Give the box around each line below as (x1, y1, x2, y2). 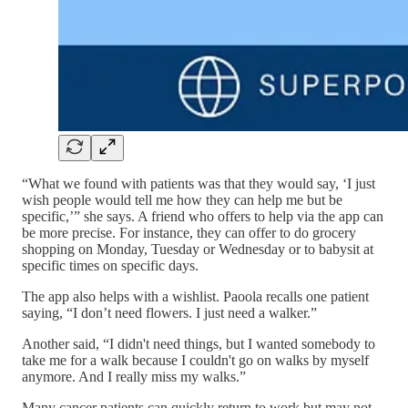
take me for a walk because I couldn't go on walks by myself (22, 352, 369, 369)
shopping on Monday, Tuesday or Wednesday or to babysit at (22, 241, 373, 258)
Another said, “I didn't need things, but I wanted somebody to (22, 336, 375, 352)
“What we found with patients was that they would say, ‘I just (22, 176, 375, 192)
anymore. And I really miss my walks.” (22, 369, 246, 385)
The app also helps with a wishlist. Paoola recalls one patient (22, 289, 369, 305)
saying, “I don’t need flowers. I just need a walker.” (22, 305, 317, 321)
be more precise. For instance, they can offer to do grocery (22, 225, 356, 241)
